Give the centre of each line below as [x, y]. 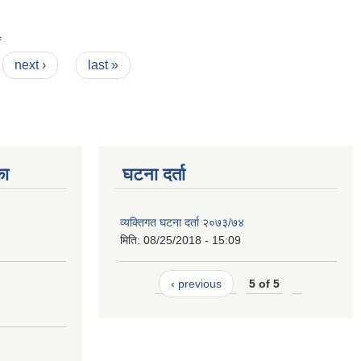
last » [103, 64]
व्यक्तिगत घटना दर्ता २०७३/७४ [182, 222]
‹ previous [196, 284]
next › [31, 64]
